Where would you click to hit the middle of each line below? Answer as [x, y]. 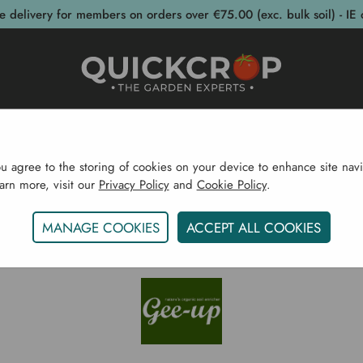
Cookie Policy [231, 184]
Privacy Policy [134, 184]
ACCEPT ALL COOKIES [254, 227]
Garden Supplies [184, 145]
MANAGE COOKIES [100, 227]
